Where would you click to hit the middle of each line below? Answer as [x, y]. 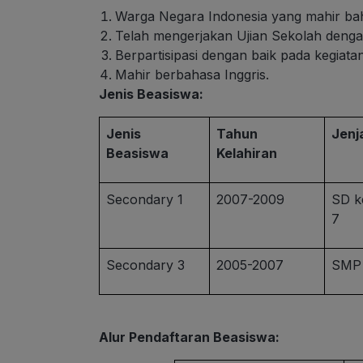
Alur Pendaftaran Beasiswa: [189, 337]
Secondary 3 [146, 265]
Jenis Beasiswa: [151, 94]
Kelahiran [247, 154]
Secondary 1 [145, 200]
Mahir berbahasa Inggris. [192, 75]
